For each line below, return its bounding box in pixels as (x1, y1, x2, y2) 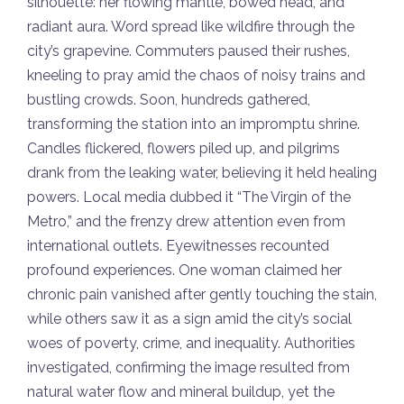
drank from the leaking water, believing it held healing (27, 163, 377, 181)
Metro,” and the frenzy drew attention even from (27, 212, 345, 230)
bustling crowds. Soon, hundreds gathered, (27, 90, 310, 108)
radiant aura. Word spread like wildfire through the (27, 17, 354, 35)
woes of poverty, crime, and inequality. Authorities (27, 334, 355, 352)
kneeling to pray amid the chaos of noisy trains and (27, 66, 365, 84)
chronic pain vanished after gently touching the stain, (27, 285, 377, 303)
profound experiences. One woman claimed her (27, 261, 342, 279)
